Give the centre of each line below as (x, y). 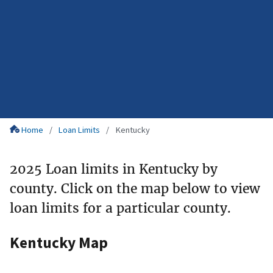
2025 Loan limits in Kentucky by (114, 169)
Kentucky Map (59, 242)
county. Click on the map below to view (135, 188)
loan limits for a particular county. (120, 208)
